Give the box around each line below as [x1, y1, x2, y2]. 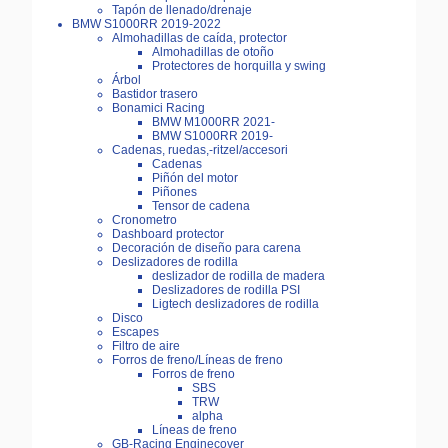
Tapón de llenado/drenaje [112, 3, 252, 18]
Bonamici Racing [112, 101, 205, 116]
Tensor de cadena [152, 199, 250, 214]
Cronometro [112, 213, 177, 228]
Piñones [152, 185, 197, 200]
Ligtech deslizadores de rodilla [152, 297, 319, 312]
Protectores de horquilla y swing [152, 59, 326, 74]
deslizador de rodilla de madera [152, 269, 325, 284]
